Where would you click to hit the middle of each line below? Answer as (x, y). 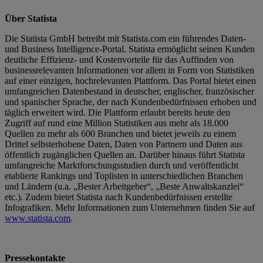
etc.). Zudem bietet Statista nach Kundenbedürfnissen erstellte (119, 197)
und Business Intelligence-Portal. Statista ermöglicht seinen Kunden (130, 49)
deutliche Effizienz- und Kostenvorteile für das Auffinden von (119, 59)
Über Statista (31, 18)
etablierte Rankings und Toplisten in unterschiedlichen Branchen (124, 176)
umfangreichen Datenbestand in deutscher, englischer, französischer (129, 91)
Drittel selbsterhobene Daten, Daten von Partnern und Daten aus (124, 144)
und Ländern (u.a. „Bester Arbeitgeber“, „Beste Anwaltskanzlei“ (124, 186)
